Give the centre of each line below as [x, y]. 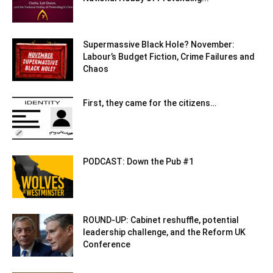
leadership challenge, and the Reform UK [164, 232]
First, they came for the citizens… [150, 103]
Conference [107, 245]
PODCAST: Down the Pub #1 [138, 162]
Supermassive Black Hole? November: [159, 45]
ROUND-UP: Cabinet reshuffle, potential [161, 220]
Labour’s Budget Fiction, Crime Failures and [169, 57]
